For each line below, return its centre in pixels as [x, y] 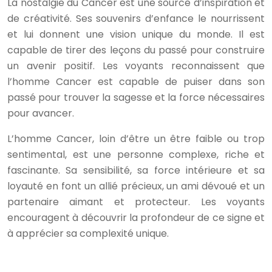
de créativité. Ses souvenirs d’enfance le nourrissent [136, 19]
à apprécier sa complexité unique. [88, 233]
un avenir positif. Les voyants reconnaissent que [136, 66]
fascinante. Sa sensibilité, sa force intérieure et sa [136, 170]
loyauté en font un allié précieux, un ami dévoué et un [136, 186]
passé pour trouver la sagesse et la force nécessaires [136, 97]
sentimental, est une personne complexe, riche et [136, 155]
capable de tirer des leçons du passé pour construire [136, 50]
